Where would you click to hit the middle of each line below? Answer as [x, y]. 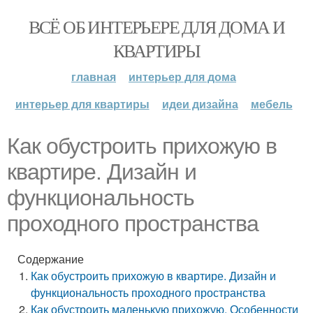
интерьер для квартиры [82, 104]
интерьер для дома [182, 77]
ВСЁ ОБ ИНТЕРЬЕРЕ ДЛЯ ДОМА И [156, 27]
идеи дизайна [200, 104]
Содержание [51, 259]
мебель [271, 104]
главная [94, 77]
